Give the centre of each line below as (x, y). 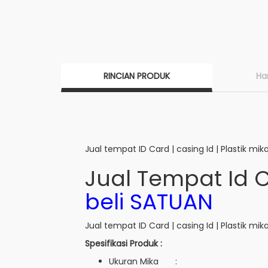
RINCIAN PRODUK (137, 76)
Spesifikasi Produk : (124, 243)
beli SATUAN (149, 202)
